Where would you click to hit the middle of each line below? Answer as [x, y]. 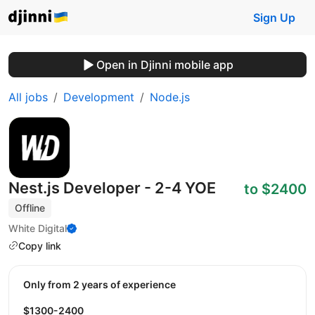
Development [99, 97]
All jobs [28, 97]
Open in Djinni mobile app [165, 65]
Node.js [170, 97]
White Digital [38, 228]
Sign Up [274, 18]
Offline [30, 208]
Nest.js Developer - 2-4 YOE [112, 188]
